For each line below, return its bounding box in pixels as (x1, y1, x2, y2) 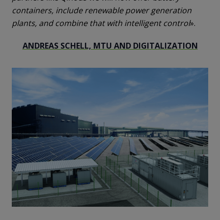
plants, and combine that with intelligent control (12, 18, 190, 29)
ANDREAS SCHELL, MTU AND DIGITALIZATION (22, 40, 198, 52)
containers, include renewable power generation (12, 5, 192, 16)
